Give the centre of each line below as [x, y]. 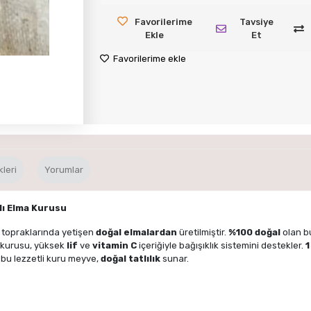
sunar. [175, 258]
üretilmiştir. [203, 232]
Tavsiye [257, 22]
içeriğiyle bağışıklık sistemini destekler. [221, 245]
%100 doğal [254, 232]
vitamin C [115, 245]
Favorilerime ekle [148, 59]
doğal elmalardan [136, 232]
